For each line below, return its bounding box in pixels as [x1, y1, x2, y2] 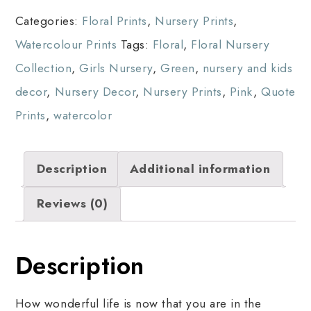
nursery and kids [202, 59, 293, 78]
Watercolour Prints [15, 35, 117, 54]
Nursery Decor [54, 83, 136, 101]
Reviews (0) [36, 194, 108, 213]
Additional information [129, 159, 271, 178]
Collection [15, 59, 72, 78]
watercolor [53, 106, 112, 125]
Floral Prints [82, 12, 147, 31]
